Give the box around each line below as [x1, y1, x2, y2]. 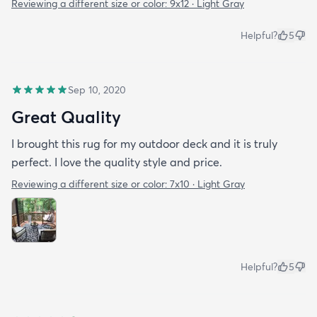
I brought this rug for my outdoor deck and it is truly [11, 136, 277, 151]
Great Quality [11, 105, 121, 127]
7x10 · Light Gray [170, 177, 245, 190]
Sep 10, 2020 [68, 83, 126, 96]
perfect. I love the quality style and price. [11, 154, 222, 169]
